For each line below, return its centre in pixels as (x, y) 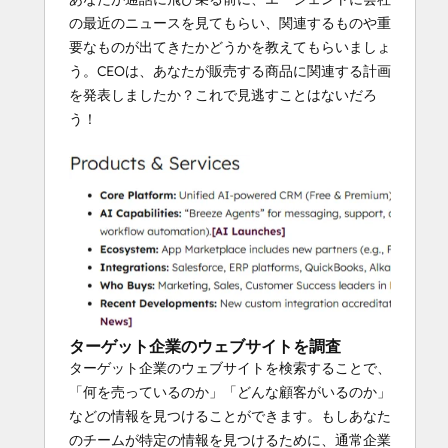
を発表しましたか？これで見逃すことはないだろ (223, 94)
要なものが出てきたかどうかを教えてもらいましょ (230, 46)
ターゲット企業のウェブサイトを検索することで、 (230, 367)
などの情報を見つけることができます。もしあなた (230, 415)
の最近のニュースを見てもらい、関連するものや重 (230, 22)
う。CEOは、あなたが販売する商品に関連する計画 (230, 70)
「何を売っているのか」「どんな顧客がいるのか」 (230, 391)
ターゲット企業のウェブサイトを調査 (205, 345)
